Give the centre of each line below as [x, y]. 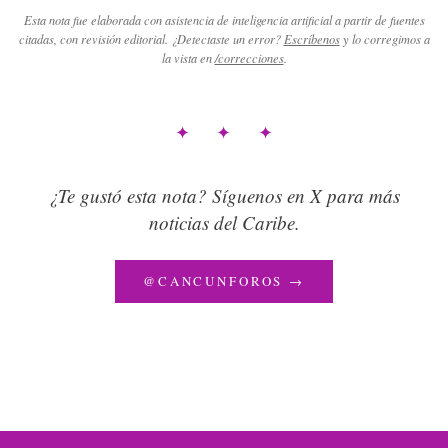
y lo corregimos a [386, 38]
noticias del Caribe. [224, 222]
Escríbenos [311, 38]
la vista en [186, 57]
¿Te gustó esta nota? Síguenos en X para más [224, 195]
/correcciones [249, 57]
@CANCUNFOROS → [224, 280]
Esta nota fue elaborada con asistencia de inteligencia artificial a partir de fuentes [224, 19]
